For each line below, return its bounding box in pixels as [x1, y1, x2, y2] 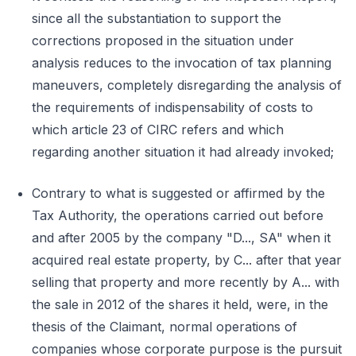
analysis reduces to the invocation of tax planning [32, 55, 331, 71]
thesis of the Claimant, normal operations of [32, 319, 297, 335]
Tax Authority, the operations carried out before [32, 207, 323, 223]
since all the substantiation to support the [32, 10, 281, 26]
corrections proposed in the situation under [32, 33, 294, 48]
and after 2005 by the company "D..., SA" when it [32, 230, 331, 246]
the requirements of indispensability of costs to [32, 99, 313, 115]
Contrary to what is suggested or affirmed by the [32, 185, 325, 201]
